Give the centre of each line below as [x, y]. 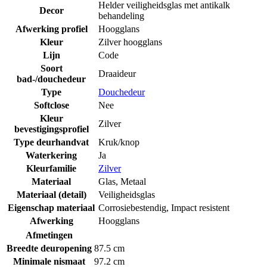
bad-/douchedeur [51, 79]
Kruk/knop [119, 142]
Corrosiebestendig [132, 208]
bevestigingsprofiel [51, 129]
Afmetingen [49, 235]
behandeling [121, 16]
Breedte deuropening [49, 249]
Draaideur [117, 74]
